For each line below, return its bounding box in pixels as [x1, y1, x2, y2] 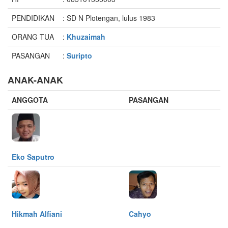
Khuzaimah [67, 32, 105, 42]
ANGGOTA [12, 95, 48, 105]
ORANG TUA [12, 32, 54, 42]
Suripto [67, 50, 92, 61]
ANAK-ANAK [8, 73, 63, 87]
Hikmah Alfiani [12, 209, 62, 219]
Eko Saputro [12, 152, 54, 162]
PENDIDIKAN [12, 13, 54, 23]
